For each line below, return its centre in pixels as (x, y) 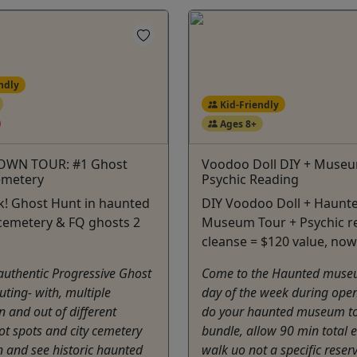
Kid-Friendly (248, 104)
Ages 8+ (237, 124)
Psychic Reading (250, 180)
